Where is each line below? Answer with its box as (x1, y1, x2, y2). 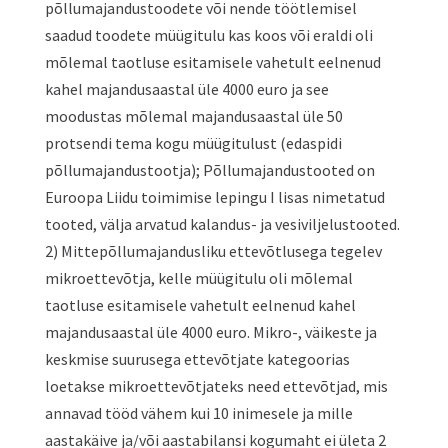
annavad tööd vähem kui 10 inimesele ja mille (44, 403, 353, 423)
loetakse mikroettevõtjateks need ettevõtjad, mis (44, 376, 388, 396)
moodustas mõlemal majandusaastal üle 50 (44, 106, 343, 126)
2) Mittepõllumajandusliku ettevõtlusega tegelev (44, 241, 382, 261)
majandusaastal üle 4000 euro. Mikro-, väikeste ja (44, 322, 377, 342)
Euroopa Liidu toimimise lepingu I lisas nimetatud (44, 187, 385, 207)
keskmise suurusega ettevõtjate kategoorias (44, 349, 350, 369)
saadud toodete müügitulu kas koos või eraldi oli (44, 25, 373, 45)
